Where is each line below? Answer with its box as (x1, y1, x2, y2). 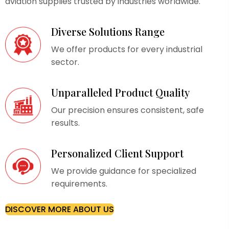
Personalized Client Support (51, 146, 184, 161)
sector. (51, 56, 79, 68)
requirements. (51, 178, 107, 190)
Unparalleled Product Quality (51, 85, 190, 100)
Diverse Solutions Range (51, 25, 165, 39)
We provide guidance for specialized (51, 165, 196, 177)
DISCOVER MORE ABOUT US (5, 203, 114, 216)
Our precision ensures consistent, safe (51, 104, 204, 117)
